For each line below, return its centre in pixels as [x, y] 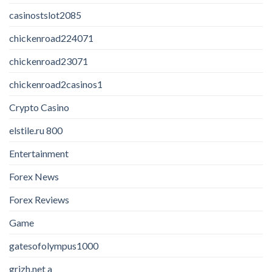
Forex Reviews [39, 199]
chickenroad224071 [51, 38]
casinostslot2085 [45, 15]
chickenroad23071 [49, 61]
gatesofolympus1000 [54, 245]
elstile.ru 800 [36, 130]
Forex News [34, 176]
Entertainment [39, 153]
